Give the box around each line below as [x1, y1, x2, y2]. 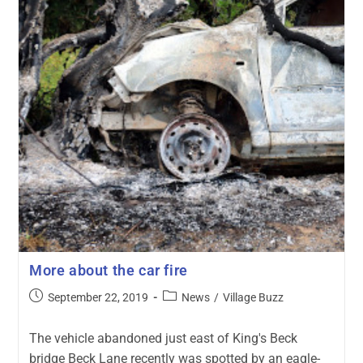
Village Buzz [222, 291, 284, 305]
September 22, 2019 [47, 291, 148, 305]
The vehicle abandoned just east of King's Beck [28, 331, 297, 347]
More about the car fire [28, 262, 188, 280]
